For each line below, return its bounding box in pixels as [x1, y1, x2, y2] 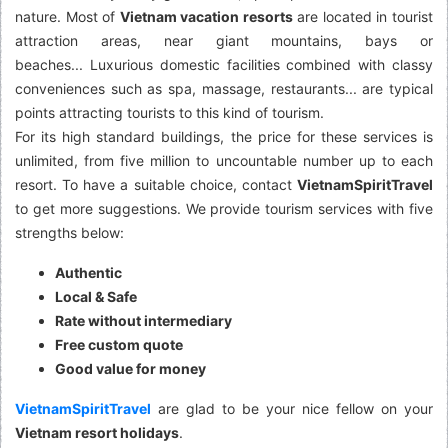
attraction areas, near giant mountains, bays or [15, 32, 433, 49]
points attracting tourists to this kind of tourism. [15, 104, 324, 121]
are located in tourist [292, 8, 434, 25]
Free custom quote [55, 336, 183, 353]
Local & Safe [55, 288, 137, 305]
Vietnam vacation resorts [119, 8, 293, 25]
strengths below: [15, 224, 128, 241]
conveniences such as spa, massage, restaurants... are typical [15, 80, 433, 97]
